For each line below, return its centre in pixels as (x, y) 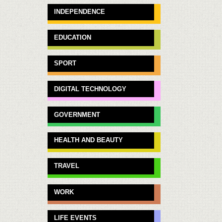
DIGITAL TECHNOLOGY (90, 89)
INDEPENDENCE (80, 11)
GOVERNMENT (77, 114)
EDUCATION (73, 37)
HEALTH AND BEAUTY (89, 140)
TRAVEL (67, 166)
